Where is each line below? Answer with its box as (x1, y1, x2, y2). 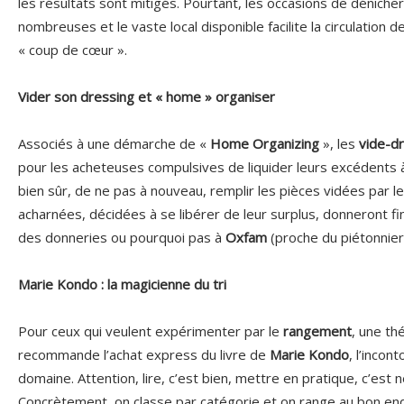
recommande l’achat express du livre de (18, 345, 270, 363)
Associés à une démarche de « (18, 134, 210, 152)
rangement (283, 322, 352, 340)
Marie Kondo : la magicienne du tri (18, 275, 226, 293)
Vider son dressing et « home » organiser (18, 87, 275, 106)
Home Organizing (210, 134, 323, 152)
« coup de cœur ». (18, 41, 127, 59)
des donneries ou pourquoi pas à (18, 228, 225, 246)
